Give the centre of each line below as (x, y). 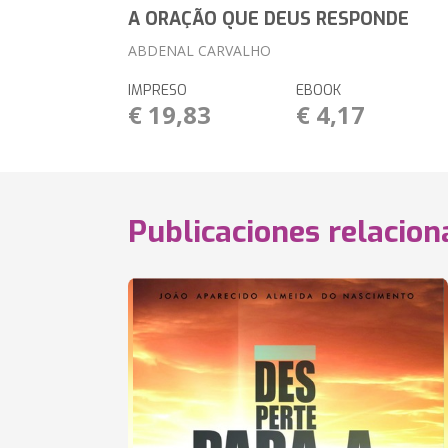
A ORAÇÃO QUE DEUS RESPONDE (269, 19)
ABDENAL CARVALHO (200, 50)
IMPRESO (158, 90)
